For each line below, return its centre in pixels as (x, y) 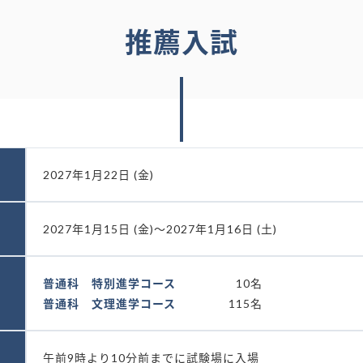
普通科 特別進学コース (109, 283)
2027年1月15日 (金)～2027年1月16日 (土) (160, 229)
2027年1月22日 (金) (98, 175)
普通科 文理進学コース (109, 303)
